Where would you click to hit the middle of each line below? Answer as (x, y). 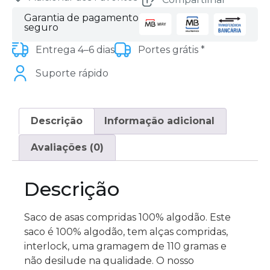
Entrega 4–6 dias (75, 49)
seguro (41, 27)
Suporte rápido (72, 73)
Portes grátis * (171, 49)
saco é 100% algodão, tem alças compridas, (126, 231)
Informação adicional (159, 121)
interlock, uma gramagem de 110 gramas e (125, 246)
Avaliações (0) (67, 147)
